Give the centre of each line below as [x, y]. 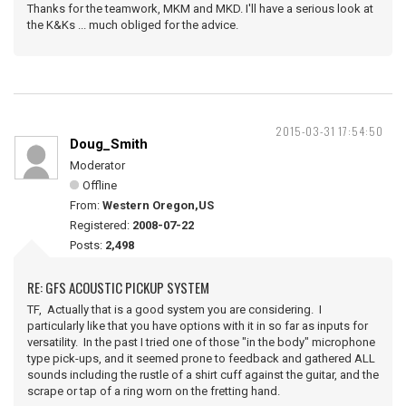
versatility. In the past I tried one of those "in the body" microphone [201, 342]
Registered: [101, 225]
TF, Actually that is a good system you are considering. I [174, 309]
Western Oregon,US [158, 205]
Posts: [87, 245]
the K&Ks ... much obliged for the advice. [133, 25]
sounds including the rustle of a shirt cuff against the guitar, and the [203, 375]
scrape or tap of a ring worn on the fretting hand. [154, 391]
